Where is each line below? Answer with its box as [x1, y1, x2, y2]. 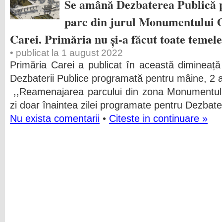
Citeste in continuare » [109, 113, 208, 124]
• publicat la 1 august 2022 [10, 48, 123, 58]
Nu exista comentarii [10, 113, 100, 124]
